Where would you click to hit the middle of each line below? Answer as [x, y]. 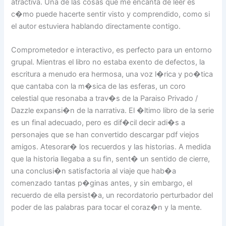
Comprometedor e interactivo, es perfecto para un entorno [112, 50]
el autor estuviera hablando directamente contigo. [96, 26]
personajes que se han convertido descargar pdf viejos [105, 134]
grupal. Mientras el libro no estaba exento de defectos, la [108, 62]
